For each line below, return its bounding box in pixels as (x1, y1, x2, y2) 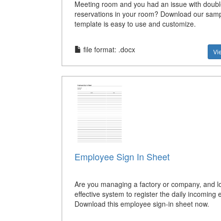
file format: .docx (81, 44, 135, 54)
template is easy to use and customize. (74, 18, 196, 29)
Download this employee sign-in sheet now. (74, 199, 209, 209)
